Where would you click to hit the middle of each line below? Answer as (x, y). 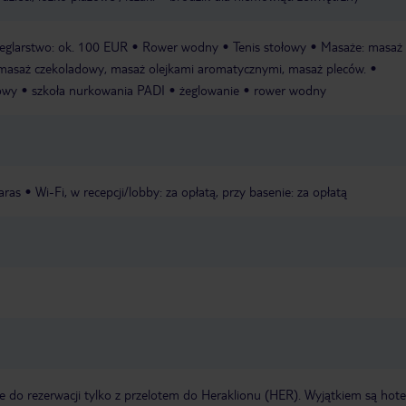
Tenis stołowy (270, 47)
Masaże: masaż (362, 47)
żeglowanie (209, 90)
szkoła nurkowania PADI (98, 90)
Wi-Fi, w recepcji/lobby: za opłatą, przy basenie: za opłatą (191, 192)
